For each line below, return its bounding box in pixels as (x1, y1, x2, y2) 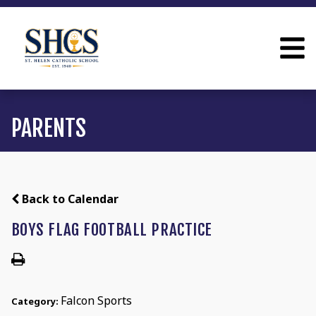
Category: (11, 295, 61, 308)
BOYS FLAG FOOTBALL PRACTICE (11, 219, 212, 241)
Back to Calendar (18, 191, 119, 207)
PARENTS (11, 114, 86, 143)
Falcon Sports (60, 293, 132, 309)
